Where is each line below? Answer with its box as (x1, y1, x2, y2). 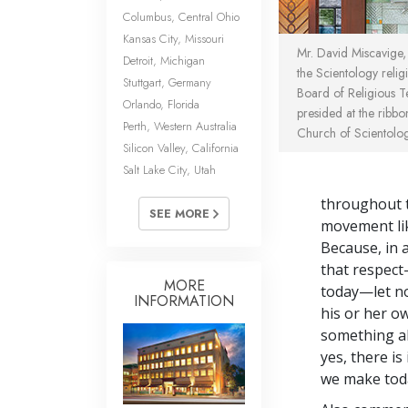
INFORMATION (134, 290, 234, 311)
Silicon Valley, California (123, 138, 239, 157)
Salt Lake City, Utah (123, 160, 216, 178)
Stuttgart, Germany (123, 73, 211, 91)
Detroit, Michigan (123, 51, 205, 69)
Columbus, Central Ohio (123, 7, 240, 25)
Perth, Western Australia (123, 117, 237, 135)
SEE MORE (149, 204, 213, 222)
